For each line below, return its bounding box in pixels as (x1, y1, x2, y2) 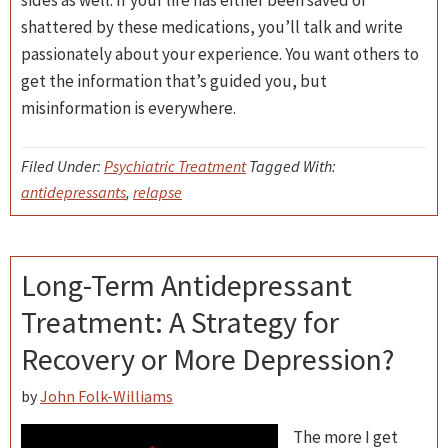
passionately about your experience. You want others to (21, 43, 419, 65)
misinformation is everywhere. (21, 97, 236, 119)
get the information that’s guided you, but (21, 70, 327, 92)
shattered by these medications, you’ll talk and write (21, 16, 403, 38)
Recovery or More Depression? (21, 340, 394, 378)
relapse (133, 182, 182, 202)
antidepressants (21, 182, 126, 202)
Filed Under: (21, 156, 104, 176)
